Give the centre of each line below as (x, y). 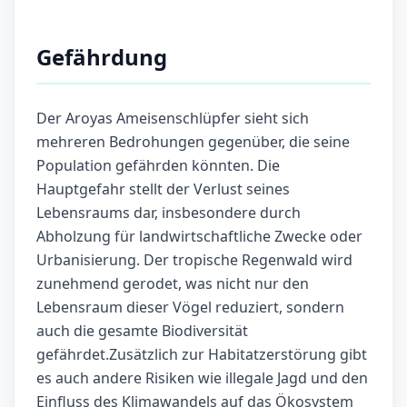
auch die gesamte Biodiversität (142, 331)
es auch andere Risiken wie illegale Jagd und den (202, 378)
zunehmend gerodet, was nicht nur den (173, 284)
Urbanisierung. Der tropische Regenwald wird (194, 260)
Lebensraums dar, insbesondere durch (169, 213)
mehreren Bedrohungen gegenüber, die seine (193, 142)
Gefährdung (102, 57)
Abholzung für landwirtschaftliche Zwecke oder (199, 237)
